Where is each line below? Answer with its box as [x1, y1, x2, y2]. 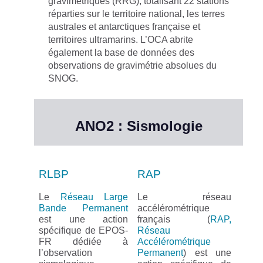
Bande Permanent [39, 203, 128, 214]
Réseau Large [60, 192, 128, 203]
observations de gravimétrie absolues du [48, 60, 217, 71]
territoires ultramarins [48, 35, 136, 45]
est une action [39, 214, 128, 225]
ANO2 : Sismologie [75, 118, 203, 134]
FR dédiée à [39, 237, 128, 247]
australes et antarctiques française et [48, 22, 200, 32]
